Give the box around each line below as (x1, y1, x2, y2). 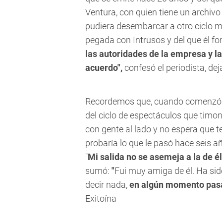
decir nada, (85, 179, 129, 190)
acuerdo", (85, 62, 124, 73)
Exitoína (85, 193, 116, 204)
